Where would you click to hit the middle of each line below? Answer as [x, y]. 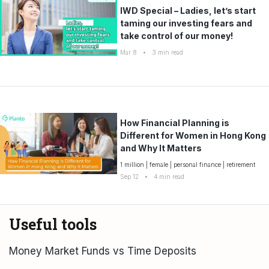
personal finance [197, 164]
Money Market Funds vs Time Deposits [103, 251]
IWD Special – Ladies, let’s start [188, 10]
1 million [132, 164]
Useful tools [53, 224]
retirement [241, 164]
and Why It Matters [161, 148]
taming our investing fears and [186, 23]
